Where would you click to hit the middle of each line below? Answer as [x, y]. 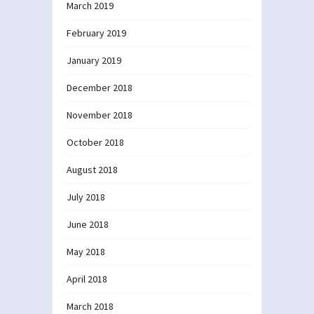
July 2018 [86, 197]
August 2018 [92, 169]
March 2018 [90, 306]
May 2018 [86, 251]
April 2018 [87, 279]
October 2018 [95, 142]
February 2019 [96, 33]
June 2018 [88, 224]
